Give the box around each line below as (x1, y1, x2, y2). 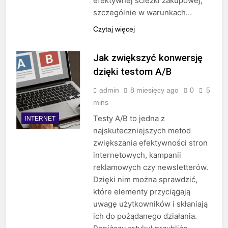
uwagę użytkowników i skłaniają (93, 199, 208, 209)
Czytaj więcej (93, 25, 135, 34)
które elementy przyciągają (93, 187, 190, 197)
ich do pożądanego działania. (93, 211, 197, 221)
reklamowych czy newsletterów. (93, 162, 208, 173)
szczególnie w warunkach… (93, 8, 192, 18)
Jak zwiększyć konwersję (93, 52, 203, 64)
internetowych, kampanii (93, 150, 181, 160)
